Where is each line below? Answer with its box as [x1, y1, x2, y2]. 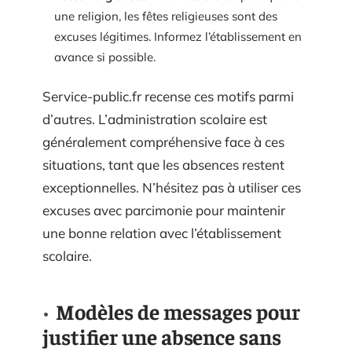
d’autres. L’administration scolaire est [42, 111, 267, 127]
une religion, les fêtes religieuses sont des [54, 8, 277, 24]
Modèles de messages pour [56, 298, 300, 324]
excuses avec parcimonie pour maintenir [42, 202, 285, 218]
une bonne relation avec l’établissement [42, 225, 281, 241]
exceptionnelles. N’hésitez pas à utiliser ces [42, 179, 301, 196]
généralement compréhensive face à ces [42, 134, 284, 150]
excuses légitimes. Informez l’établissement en [54, 28, 302, 44]
